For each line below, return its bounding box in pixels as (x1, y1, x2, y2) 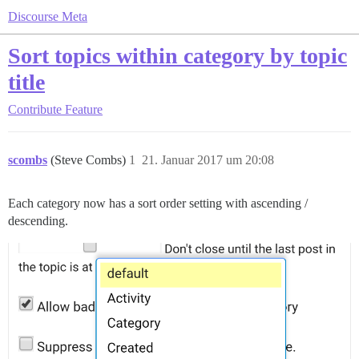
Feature (65, 103, 103, 116)
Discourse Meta (8, 10, 87, 23)
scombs (8, 153, 47, 167)
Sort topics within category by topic (8, 43, 347, 68)
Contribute (8, 103, 62, 116)
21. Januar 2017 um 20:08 (142, 153, 274, 167)
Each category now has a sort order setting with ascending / (8, 196, 308, 210)
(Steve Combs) (50, 153, 129, 167)
